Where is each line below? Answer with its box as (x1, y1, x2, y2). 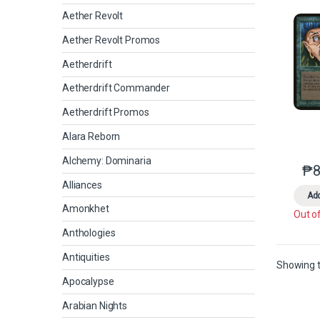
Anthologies (62, 227, 116, 239)
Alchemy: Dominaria (62, 154, 151, 166)
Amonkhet (62, 203, 109, 215)
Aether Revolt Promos (62, 34, 161, 46)
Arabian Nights (62, 299, 128, 311)
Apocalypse (62, 275, 114, 287)
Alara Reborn (62, 131, 121, 143)
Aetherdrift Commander (62, 82, 171, 94)
